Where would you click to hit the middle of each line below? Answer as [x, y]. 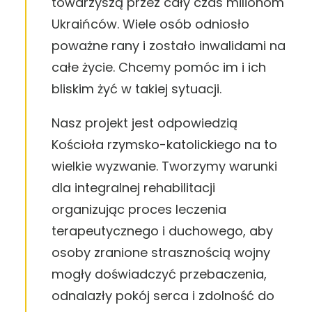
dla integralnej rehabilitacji [133, 188]
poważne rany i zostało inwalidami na [169, 46]
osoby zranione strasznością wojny [161, 252]
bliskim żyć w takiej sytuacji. [136, 89]
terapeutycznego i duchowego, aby [162, 231]
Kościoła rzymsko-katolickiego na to [164, 145]
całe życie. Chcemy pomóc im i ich [159, 67]
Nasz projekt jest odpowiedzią [145, 123]
